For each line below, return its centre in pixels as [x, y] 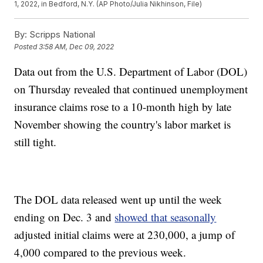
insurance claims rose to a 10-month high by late [123, 107]
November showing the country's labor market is [123, 124]
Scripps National [61, 35]
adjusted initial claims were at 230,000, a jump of [125, 235]
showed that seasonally [166, 217]
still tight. [36, 142]
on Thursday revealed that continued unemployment [131, 89]
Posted [27, 47]
